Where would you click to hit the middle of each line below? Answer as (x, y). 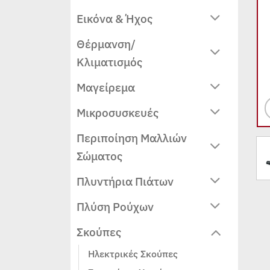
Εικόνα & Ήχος (115, 18)
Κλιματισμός (109, 61)
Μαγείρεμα (106, 87)
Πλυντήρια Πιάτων (125, 181)
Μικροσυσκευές (118, 112)
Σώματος (99, 155)
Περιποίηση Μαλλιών (132, 137)
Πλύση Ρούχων (115, 206)
